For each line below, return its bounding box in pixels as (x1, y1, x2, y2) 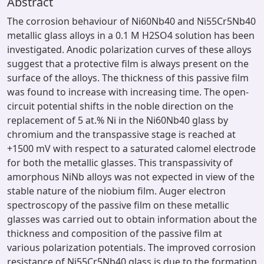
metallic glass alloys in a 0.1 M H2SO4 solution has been (7, 29, 255, 42)
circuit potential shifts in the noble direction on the (7, 100, 233, 113)
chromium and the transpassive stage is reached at (7, 128, 236, 141)
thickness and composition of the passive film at (7, 227, 222, 240)
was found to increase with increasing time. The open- (7, 85, 249, 98)
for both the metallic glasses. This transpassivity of (7, 156, 233, 169)
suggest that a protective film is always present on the (7, 57, 249, 70)
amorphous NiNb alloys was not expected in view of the (7, 170, 255, 183)
